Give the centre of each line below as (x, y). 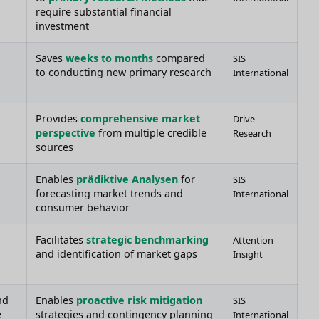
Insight (248, 255)
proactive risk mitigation (139, 300)
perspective (66, 133)
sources (54, 147)
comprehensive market (140, 119)
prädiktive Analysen (127, 179)
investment (62, 26)
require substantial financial (104, 12)
